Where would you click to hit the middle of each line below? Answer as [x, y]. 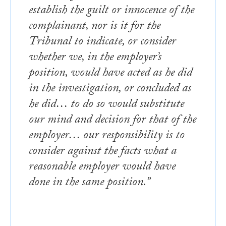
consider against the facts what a [103, 152]
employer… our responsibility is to [107, 136]
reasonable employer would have [102, 167]
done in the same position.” [90, 183]
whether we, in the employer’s [95, 58]
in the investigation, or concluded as [110, 89]
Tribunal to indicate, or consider [102, 42]
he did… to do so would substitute [106, 105]
